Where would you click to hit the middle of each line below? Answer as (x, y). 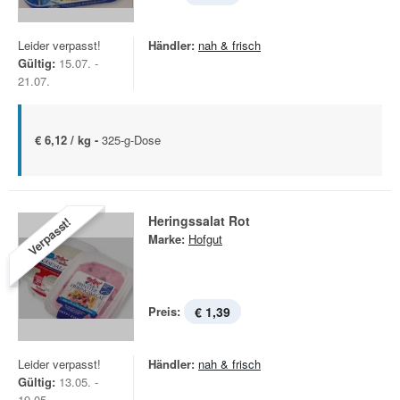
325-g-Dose (131, 140)
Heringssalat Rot (199, 221)
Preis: (164, 311)
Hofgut (205, 239)
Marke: (167, 239)
